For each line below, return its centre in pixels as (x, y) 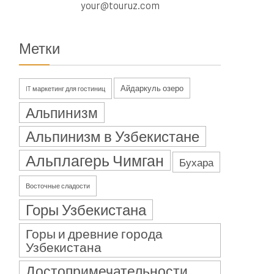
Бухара (196, 162)
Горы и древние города (94, 233)
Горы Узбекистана (86, 209)
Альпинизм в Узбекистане (113, 136)
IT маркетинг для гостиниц (65, 88)
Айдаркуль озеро (152, 88)
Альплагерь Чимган (95, 160)
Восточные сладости (58, 186)
